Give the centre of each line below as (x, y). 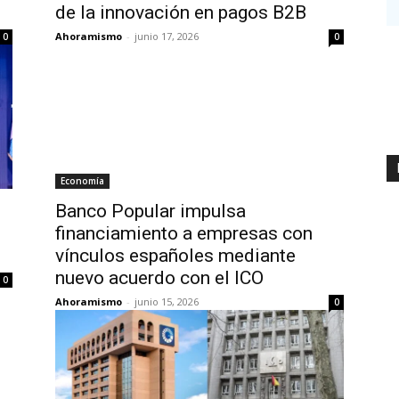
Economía (82, 181)
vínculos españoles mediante (175, 256)
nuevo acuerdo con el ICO (159, 278)
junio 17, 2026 (167, 36)
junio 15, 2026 (167, 301)
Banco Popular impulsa (151, 211)
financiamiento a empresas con (184, 233)
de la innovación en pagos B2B (181, 12)
